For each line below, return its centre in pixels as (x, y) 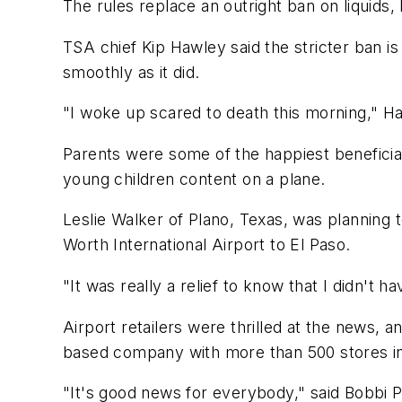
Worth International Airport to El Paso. (207, 245)
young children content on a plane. (194, 179)
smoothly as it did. (131, 72)
